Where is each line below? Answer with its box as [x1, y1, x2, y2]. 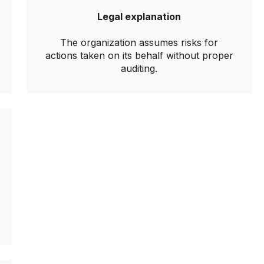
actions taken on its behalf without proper [45, 49, 233, 61]
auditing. [121, 62, 157, 74]
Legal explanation [97, 11, 181, 22]
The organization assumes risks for [60, 37, 218, 48]
